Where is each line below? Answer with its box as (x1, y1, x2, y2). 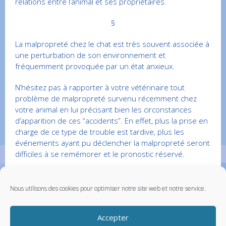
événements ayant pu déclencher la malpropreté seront (15, 138, 210, 148)
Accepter (97, 212, 129, 222)
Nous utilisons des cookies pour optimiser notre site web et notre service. (10, 184, 206, 193)
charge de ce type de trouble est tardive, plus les (15, 127, 184, 137)
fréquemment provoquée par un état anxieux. (15, 61, 175, 72)
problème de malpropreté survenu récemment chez (15, 93, 197, 104)
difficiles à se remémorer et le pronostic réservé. (15, 149, 185, 159)
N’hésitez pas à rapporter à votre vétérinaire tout (15, 82, 185, 93)
